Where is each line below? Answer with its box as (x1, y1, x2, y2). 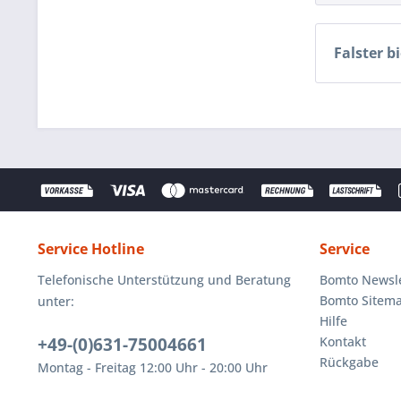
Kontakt (320, 332, 366, 350)
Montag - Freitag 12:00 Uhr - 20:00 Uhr (38, 358, 268, 376)
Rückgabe (320, 353, 379, 371)
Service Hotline (38, 238, 144, 259)
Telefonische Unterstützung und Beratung (38, 270, 291, 288)
